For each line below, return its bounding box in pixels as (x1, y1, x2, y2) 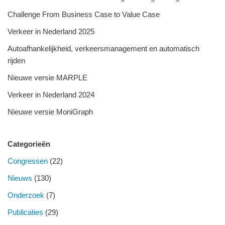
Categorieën (8, 139, 50, 148)
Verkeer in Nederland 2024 (8, 90, 94, 99)
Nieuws (8, 173, 32, 182)
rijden (8, 56, 25, 65)
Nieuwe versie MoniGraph (8, 107, 93, 116)
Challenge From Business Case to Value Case (8, 10, 160, 19)
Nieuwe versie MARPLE (8, 73, 87, 82)
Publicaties (8, 207, 43, 216)
